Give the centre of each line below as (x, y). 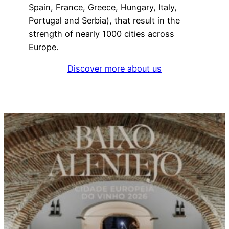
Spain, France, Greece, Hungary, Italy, (103, 7)
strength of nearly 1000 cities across (101, 33)
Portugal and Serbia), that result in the (104, 20)
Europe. (43, 47)
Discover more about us (114, 69)
